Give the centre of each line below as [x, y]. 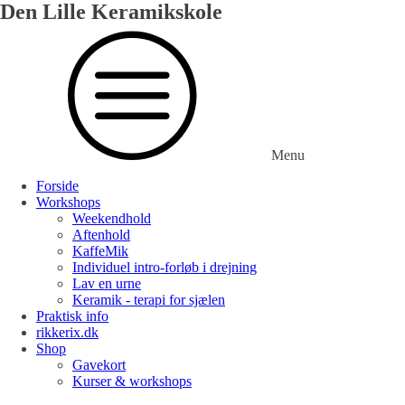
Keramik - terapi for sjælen [149, 300]
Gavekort [99, 365]
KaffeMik [100, 251]
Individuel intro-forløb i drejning [165, 267]
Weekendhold [112, 218]
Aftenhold [101, 235]
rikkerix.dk [67, 332]
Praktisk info [72, 316]
